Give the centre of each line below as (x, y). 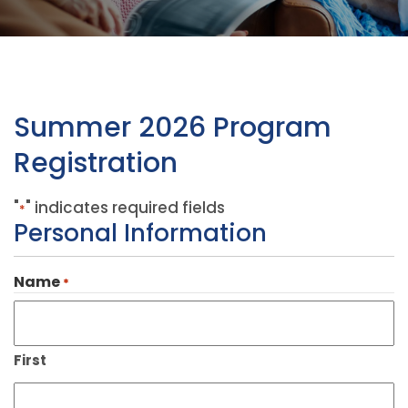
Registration (96, 163)
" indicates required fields (125, 208)
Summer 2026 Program (173, 127)
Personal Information (140, 233)
